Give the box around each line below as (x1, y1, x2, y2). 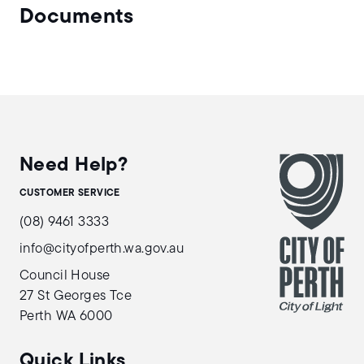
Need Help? (19, 156, 128, 175)
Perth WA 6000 (19, 310, 113, 323)
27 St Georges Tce (19, 289, 132, 303)
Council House (19, 269, 110, 283)
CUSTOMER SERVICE (19, 188, 120, 198)
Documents (19, 6, 134, 28)
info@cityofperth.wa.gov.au (19, 242, 184, 256)
